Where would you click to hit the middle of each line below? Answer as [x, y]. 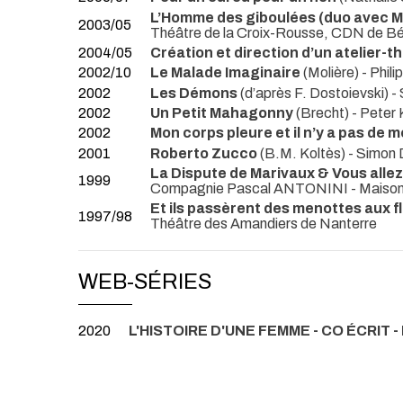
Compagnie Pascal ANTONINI [251, 188]
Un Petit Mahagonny [223, 112]
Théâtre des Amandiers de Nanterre [264, 224]
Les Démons [194, 93]
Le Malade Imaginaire [227, 73]
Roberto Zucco [204, 153]
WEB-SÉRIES [145, 282]
